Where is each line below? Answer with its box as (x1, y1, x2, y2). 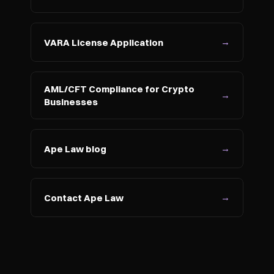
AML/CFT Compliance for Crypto (44, 83, 194, 95)
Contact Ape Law (44, 191, 124, 204)
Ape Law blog (44, 143, 106, 155)
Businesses (44, 96, 98, 108)
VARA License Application (44, 36, 163, 48)
